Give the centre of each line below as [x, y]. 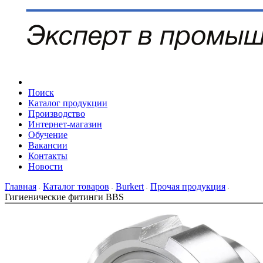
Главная [21, 186]
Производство [57, 113]
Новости [45, 166]
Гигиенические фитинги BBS [64, 197]
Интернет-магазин [65, 124]
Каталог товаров [76, 186]
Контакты [48, 156]
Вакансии [48, 145]
